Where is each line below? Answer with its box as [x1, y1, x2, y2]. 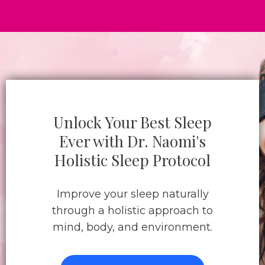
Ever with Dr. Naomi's [59, 131, 206, 151]
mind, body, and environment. [53, 221, 212, 234]
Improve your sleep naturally [56, 188, 209, 201]
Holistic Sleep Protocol [54, 150, 211, 170]
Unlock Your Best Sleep [53, 112, 212, 132]
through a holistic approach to [52, 204, 213, 217]
